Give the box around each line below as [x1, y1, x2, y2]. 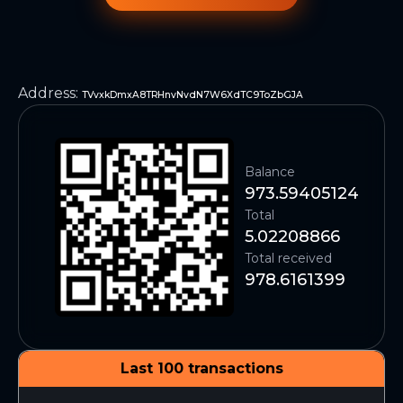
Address [18, 85, 76, 102]
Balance [245, 163, 295, 180]
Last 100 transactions [120, 360, 283, 377]
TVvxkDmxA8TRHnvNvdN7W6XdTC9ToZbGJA [82, 89, 303, 101]
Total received [245, 249, 332, 266]
